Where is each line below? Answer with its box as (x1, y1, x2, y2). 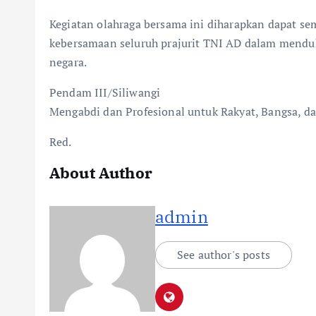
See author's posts (177, 246, 270, 262)
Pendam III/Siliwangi (49, 84, 161, 100)
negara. (49, 54, 87, 70)
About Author (49, 162, 152, 183)
